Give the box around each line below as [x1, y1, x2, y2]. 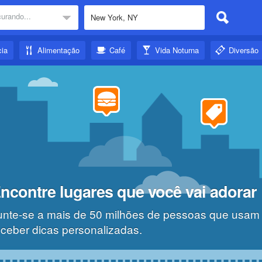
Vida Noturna [155, 44, 199, 56]
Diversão [229, 44, 258, 56]
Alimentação [37, 44, 80, 56]
